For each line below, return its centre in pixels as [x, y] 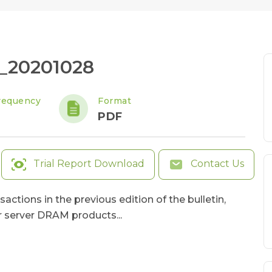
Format [114, 101]
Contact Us [216, 164]
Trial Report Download [89, 164]
